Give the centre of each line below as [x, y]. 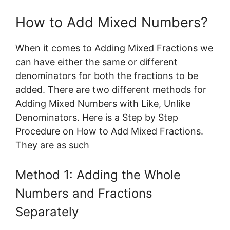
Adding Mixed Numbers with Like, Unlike [103, 103]
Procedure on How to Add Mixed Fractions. [109, 131]
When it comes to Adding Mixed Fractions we [114, 48]
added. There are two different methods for [111, 89]
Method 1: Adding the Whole [98, 175]
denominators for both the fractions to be [107, 75]
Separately [47, 212]
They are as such [52, 145]
